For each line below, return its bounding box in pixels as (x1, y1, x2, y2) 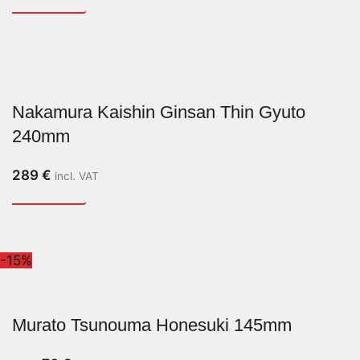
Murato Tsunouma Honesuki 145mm (12, 314, 292, 335)
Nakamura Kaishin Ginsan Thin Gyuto (12, 101, 305, 122)
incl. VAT (55, 169, 99, 182)
